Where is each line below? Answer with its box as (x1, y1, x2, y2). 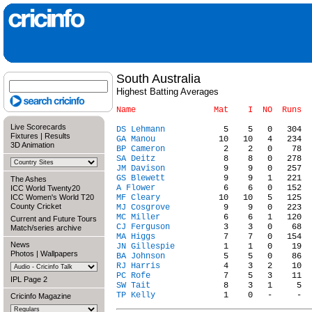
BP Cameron (116, 144, 165, 154)
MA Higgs (116, 232, 155, 242)
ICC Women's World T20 (10, 193, 94, 201)
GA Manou (116, 134, 155, 144)
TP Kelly (116, 290, 155, 300)
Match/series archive (10, 224, 81, 232)
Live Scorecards (10, 123, 66, 131)
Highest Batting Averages (116, 86, 219, 97)
